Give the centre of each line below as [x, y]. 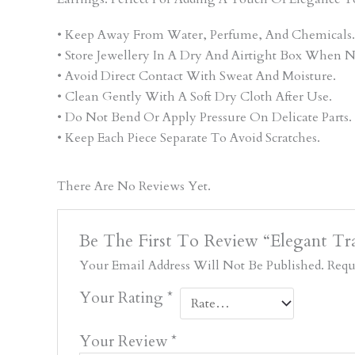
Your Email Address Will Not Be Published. [201, 265]
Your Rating [123, 298]
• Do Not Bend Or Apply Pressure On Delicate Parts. [204, 117]
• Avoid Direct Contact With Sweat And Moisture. [197, 76]
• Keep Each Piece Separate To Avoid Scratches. [189, 138]
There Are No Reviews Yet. [134, 187]
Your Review [125, 341]
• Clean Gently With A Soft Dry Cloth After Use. [195, 97]
